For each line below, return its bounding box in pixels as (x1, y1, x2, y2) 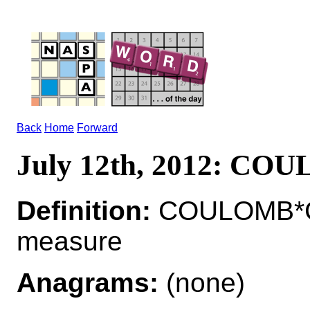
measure (17, 226, 122, 256)
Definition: (17, 195, 151, 226)
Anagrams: (17, 267, 158, 298)
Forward (77, 122, 118, 134)
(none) (158, 267, 245, 298)
